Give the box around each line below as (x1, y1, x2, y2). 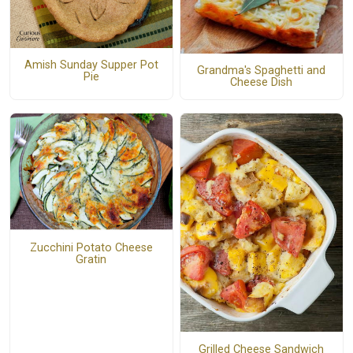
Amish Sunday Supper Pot (24, 58, 158, 72)
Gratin (76, 253, 107, 267)
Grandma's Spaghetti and (197, 64, 326, 78)
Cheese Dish (230, 76, 293, 90)
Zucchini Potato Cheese (29, 241, 153, 255)
